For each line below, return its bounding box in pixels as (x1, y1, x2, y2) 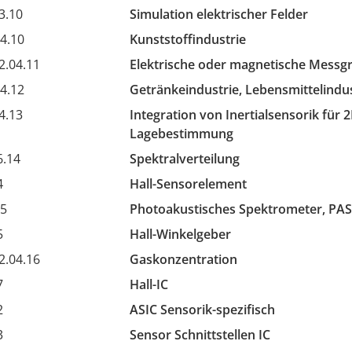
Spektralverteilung (129, 150, 240, 167)
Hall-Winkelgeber (129, 225, 231, 243)
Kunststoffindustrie (129, 31, 246, 48)
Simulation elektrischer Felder (129, 5, 308, 23)
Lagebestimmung (129, 125, 233, 142)
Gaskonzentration (129, 251, 237, 268)
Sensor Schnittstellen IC (129, 326, 270, 343)
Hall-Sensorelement (129, 175, 247, 192)
